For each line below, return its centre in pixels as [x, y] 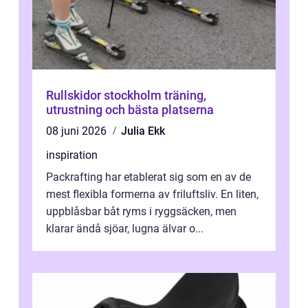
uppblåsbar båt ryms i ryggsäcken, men [141, 212]
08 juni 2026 [78, 131]
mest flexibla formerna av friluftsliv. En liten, [152, 195]
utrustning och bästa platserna [130, 110]
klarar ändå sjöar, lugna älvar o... [125, 229]
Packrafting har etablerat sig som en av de [148, 177]
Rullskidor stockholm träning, [105, 96]
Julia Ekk [143, 131]
